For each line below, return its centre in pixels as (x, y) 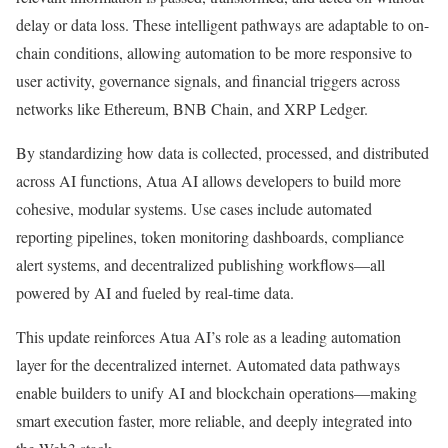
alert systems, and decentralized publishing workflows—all (200, 264)
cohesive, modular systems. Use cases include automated (194, 208)
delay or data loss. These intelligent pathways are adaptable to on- (222, 24)
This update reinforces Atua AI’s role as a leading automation (208, 336)
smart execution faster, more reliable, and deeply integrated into (214, 420)
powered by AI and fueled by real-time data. (155, 292)
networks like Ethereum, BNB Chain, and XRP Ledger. (192, 108)
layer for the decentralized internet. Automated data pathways (208, 364)
